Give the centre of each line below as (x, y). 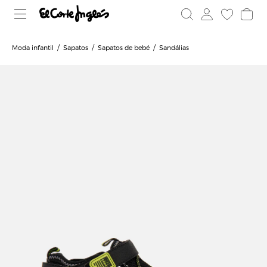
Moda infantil (33, 47)
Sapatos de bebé (124, 47)
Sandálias (174, 47)
